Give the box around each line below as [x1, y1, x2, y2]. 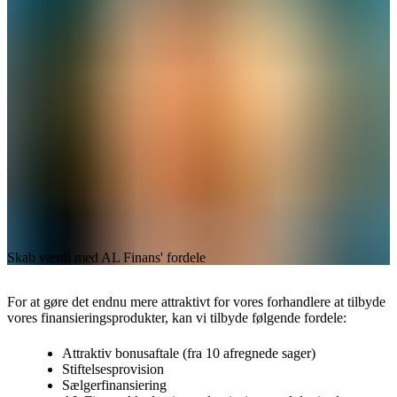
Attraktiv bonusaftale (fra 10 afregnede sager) [62, 346, 316, 362]
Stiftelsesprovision [62, 362, 165, 378]
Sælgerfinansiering [62, 378, 167, 393]
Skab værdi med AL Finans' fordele [7, 249, 206, 265]
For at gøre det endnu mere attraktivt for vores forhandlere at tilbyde [7, 293, 385, 309]
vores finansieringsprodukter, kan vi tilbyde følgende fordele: [7, 309, 346, 325]
